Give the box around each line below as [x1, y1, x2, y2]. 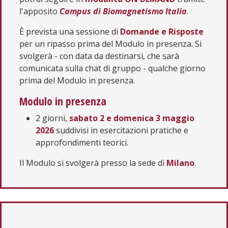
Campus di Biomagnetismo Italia [60, 6, 187, 17]
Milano [166, 157, 194, 168]
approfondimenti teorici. [36, 137, 128, 148]
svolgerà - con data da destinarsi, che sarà [19, 50, 179, 62]
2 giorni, [36, 112, 69, 124]
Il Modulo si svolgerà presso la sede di [19, 157, 166, 168]
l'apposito [19, 6, 60, 17]
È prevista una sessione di [19, 26, 120, 37]
